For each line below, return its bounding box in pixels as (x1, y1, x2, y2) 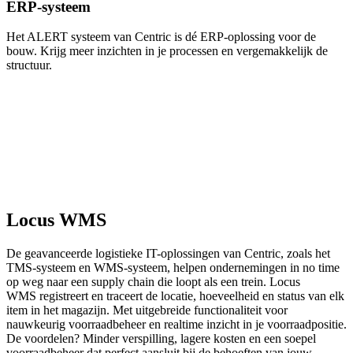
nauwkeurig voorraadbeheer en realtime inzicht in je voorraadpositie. (6, 318, 347, 332)
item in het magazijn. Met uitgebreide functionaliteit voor (6, 303, 288, 318)
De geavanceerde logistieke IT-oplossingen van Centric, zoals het (6, 247, 330, 261)
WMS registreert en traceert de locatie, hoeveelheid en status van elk (6, 289, 344, 303)
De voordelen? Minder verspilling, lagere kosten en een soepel (6, 332, 316, 346)
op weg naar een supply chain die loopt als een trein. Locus (6, 275, 300, 289)
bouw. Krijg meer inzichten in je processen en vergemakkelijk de (6, 44, 328, 58)
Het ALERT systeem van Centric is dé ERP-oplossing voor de (6, 30, 316, 44)
